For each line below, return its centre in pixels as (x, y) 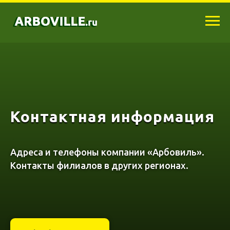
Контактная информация (112, 116)
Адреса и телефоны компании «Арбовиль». (107, 152)
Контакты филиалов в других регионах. (99, 165)
